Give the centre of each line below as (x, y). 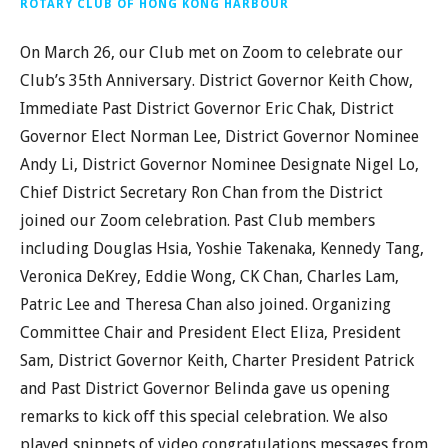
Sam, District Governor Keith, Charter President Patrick (217, 360)
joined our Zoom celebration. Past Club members (197, 220)
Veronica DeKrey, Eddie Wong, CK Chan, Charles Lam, (209, 276)
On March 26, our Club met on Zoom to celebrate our (211, 52)
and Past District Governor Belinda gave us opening (205, 388)
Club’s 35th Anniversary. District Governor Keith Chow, (216, 80)
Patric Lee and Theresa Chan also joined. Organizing (205, 304)
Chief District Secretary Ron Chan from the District (201, 192)
